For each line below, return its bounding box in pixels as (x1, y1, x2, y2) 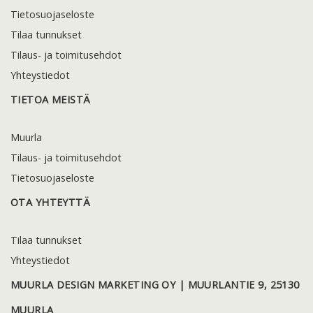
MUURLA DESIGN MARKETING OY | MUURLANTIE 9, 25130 (10, 277, 300, 291)
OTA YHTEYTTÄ (10, 195, 91, 209)
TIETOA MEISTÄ (10, 92, 91, 106)
